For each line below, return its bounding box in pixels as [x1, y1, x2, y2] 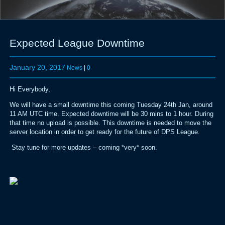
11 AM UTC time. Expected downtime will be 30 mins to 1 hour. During [9, 110, 213, 118]
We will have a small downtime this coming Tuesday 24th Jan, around [9, 101, 212, 108]
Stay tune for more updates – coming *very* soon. [9, 144, 157, 151]
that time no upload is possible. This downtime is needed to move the [9, 119, 211, 127]
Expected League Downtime [9, 37, 145, 49]
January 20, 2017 [9, 63, 65, 71]
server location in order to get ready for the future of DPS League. [9, 128, 200, 136]
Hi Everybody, [9, 85, 50, 93]
